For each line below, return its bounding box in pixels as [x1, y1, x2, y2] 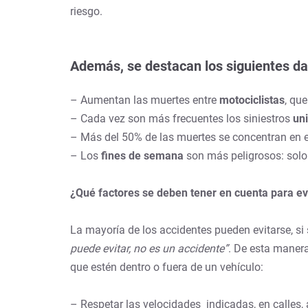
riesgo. [70, 4, 105, 18]
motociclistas [219, 93, 285, 107]
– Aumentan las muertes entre [70, 93, 219, 107]
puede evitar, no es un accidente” [70, 241, 228, 255]
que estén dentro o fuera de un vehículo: [70, 260, 263, 274]
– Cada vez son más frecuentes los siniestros [70, 111, 293, 125]
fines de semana [101, 148, 184, 162]
